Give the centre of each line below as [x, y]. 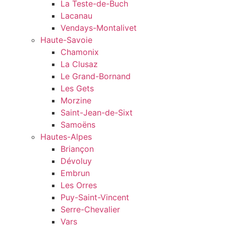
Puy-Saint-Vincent [95, 197]
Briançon [77, 149]
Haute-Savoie [66, 40]
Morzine [76, 101]
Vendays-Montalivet [99, 28]
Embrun [75, 173]
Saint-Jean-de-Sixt [97, 113]
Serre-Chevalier [90, 210]
